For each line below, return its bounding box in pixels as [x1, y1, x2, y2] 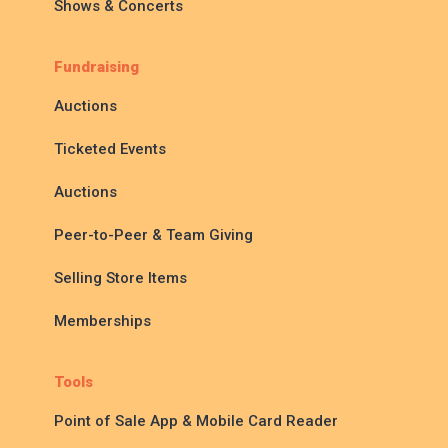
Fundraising [54, 58, 140, 77]
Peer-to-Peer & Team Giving [54, 226, 254, 245]
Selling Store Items [54, 269, 188, 288]
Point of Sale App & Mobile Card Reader [54, 412, 339, 431]
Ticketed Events [54, 140, 167, 159]
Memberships [54, 312, 152, 331]
